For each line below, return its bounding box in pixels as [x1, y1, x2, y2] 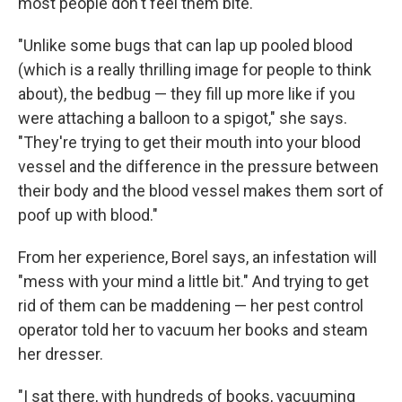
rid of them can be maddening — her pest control [18, 295, 363, 315]
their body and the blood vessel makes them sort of [18, 180, 384, 200]
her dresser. [18, 344, 103, 363]
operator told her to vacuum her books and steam [18, 319, 368, 339]
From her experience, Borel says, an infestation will [18, 247, 377, 267]
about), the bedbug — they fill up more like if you [18, 83, 355, 103]
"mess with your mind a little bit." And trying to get [18, 271, 369, 291]
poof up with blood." [18, 205, 158, 224]
